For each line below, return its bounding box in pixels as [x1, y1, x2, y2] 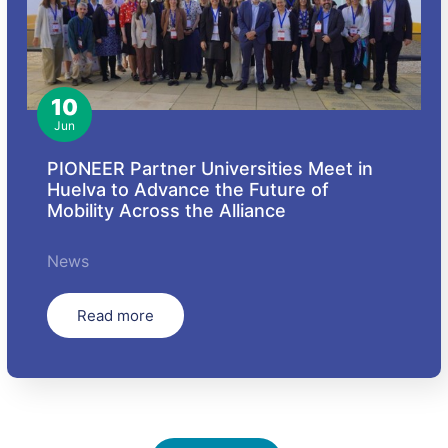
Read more [77, 305, 155, 325]
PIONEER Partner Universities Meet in [47, 157, 374, 179]
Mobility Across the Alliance [47, 199, 287, 221]
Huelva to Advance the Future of [47, 178, 330, 200]
